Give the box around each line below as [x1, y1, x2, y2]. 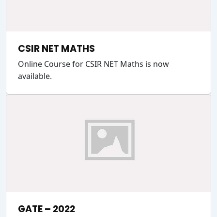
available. [18, 71, 60, 81]
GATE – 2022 [18, 202, 75, 216]
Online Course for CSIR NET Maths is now [18, 59, 169, 69]
